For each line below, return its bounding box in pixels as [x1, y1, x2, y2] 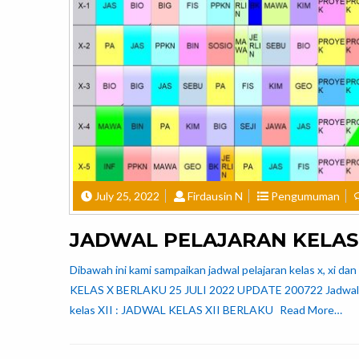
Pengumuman [271, 188, 340, 203]
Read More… [280, 302, 342, 317]
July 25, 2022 [95, 188, 159, 203]
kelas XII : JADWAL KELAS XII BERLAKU [70, 302, 276, 317]
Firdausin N [188, 188, 243, 203]
